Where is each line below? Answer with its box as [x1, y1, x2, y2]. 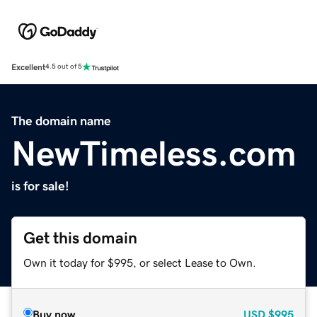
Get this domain [23, 229, 137, 246]
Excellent [11, 62, 45, 71]
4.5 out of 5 [45, 63, 82, 71]
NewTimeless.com [11, 135, 296, 171]
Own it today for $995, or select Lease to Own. [23, 256, 256, 268]
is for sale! [11, 179, 69, 192]
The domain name [11, 114, 111, 127]
